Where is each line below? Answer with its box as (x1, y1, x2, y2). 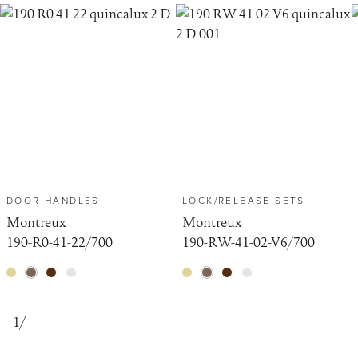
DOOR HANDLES (6, 193, 100, 207)
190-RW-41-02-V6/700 (182, 233, 315, 251)
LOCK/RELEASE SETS (182, 193, 305, 207)
